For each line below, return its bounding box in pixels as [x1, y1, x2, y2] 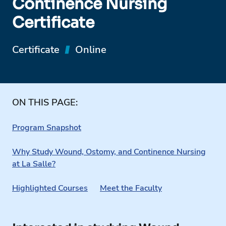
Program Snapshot [12, 122, 81, 133]
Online [75, 42, 106, 56]
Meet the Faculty [100, 182, 162, 194]
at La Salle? [12, 158, 55, 169]
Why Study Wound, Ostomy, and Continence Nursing [12, 146, 206, 157]
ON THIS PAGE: [12, 96, 78, 108]
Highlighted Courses [12, 182, 88, 194]
